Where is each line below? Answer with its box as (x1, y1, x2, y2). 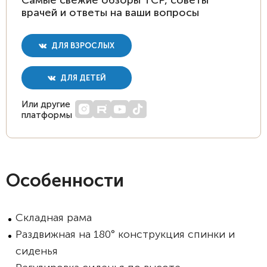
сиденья (15, 244, 58, 257)
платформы (21, 110, 72, 120)
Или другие (21, 99, 70, 110)
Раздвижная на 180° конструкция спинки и (15, 228, 235, 241)
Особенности (6, 170, 124, 191)
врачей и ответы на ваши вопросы (21, 6, 199, 19)
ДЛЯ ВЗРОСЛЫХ (49, 41, 114, 50)
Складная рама (15, 211, 92, 224)
